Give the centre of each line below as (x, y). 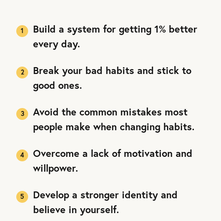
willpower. (55, 168)
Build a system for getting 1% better (115, 29)
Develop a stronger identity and (105, 194)
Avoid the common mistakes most (110, 111)
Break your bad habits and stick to (112, 70)
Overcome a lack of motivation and (113, 153)
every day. (56, 43)
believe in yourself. (76, 209)
